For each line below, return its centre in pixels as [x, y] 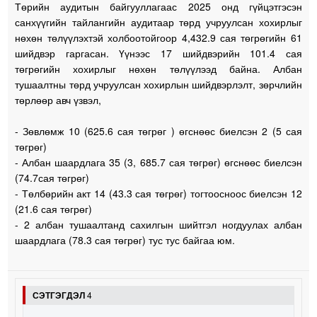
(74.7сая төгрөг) [54, 178]
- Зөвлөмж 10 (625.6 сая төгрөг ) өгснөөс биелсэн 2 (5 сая [158, 131]
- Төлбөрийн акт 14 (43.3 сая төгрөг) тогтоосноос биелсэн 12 [158, 194]
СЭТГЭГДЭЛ [59, 295]
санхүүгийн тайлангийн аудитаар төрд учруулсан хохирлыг [158, 22]
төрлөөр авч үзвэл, [60, 100]
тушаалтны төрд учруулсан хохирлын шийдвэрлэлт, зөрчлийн [158, 85]
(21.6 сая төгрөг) [55, 209]
